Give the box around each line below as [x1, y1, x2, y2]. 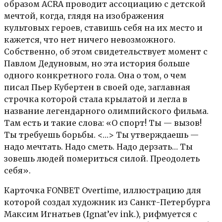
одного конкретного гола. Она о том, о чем [4, 70, 186, 80]
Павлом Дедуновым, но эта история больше [4, 58, 190, 68]
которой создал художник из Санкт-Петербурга [4, 197, 210, 207]
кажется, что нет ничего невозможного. [4, 34, 175, 45]
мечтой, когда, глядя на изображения [4, 10, 164, 21]
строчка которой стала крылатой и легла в [4, 94, 187, 104]
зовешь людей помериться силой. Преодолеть [4, 153, 200, 164]
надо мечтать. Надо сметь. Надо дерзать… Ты [4, 141, 193, 152]
